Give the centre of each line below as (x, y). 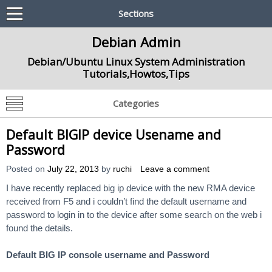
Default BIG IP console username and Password (108, 255)
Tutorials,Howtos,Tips (136, 74)
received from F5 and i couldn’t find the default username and (126, 201)
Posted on (27, 169)
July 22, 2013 (73, 169)
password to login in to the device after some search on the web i (134, 215)
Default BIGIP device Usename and (114, 134)
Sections (136, 13)
